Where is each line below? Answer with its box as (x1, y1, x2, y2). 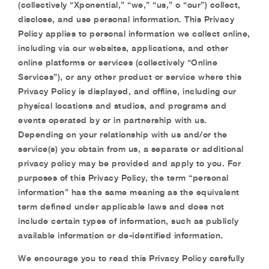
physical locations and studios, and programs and (18, 100, 226, 110)
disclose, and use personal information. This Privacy (18, 14, 234, 24)
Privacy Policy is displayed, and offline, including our (18, 86, 237, 96)
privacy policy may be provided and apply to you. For (18, 158, 241, 168)
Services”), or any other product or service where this (18, 71, 241, 82)
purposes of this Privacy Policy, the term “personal (18, 172, 229, 183)
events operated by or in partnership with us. (18, 115, 207, 125)
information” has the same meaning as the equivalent (18, 187, 240, 197)
